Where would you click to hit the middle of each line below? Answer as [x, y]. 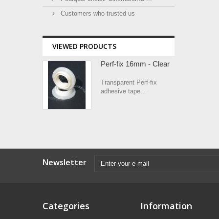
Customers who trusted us [97, 13]
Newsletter [65, 162]
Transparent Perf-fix [129, 82]
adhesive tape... [123, 91]
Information [166, 206]
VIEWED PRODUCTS [84, 46]
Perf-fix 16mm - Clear [135, 64]
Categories [66, 206]
